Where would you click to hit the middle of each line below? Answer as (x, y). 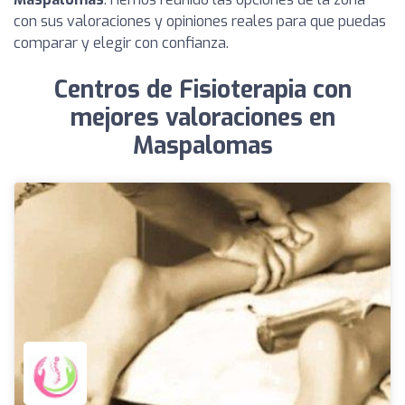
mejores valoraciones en (202, 118)
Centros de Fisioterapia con (202, 90)
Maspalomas (202, 146)
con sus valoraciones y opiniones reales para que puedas (200, 21)
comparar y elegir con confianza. (121, 43)
